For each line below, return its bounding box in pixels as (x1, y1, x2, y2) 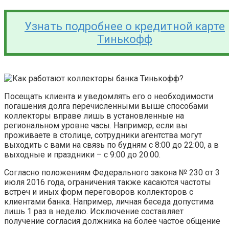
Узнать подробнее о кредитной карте (25, 20, 225, 33)
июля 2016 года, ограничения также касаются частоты (4, 177, 211, 188)
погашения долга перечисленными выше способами (4, 101, 208, 111)
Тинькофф (97, 33, 152, 46)
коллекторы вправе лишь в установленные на (4, 111, 184, 121)
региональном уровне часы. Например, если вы (4, 121, 188, 131)
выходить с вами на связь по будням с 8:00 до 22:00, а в (4, 140, 219, 150)
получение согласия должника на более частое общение (4, 216, 220, 226)
